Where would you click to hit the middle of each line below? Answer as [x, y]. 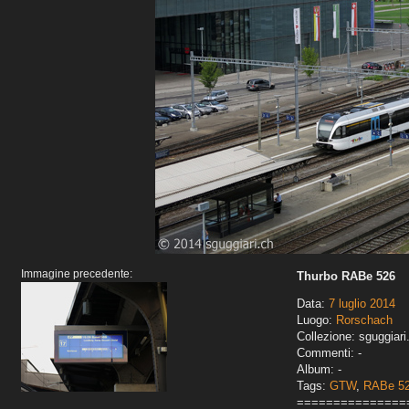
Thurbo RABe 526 [346, 277]
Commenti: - [329, 353]
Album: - [319, 370]
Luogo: [316, 320]
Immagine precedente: [77, 274]
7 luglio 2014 [362, 304]
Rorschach [364, 320]
